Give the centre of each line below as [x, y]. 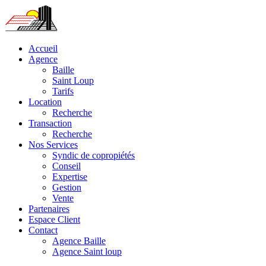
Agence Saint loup [87, 251]
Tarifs [63, 91]
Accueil [43, 48]
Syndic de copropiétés [94, 155]
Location [45, 102]
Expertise [70, 177]
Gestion [67, 187]
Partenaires [49, 209]
